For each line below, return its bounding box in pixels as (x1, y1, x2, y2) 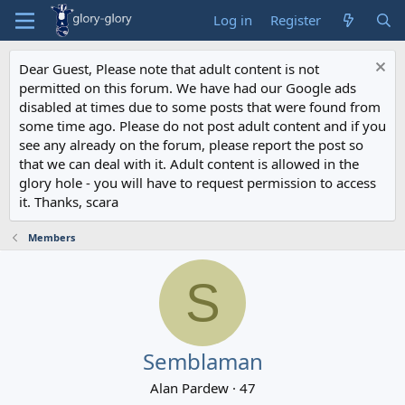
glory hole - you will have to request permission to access (19, 174, 376, 192)
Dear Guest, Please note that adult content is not (19, 60, 319, 78)
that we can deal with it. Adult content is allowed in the (19, 155, 359, 173)
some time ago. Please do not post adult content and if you (19, 117, 386, 135)
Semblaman (142, 346, 263, 376)
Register (270, 11, 322, 29)
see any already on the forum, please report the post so (19, 136, 363, 154)
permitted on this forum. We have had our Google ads (19, 79, 356, 97)
